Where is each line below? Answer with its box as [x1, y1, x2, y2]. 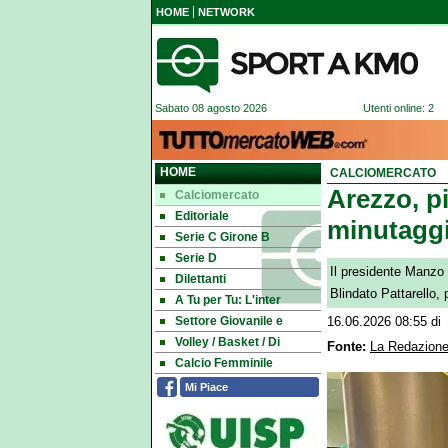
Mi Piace [185, 381, 229, 393]
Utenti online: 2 [363, 102, 434, 114]
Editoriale [175, 209, 229, 223]
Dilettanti [175, 272, 226, 286]
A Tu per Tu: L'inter [175, 293, 281, 307]
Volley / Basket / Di [175, 335, 280, 349]
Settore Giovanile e [175, 314, 283, 328]
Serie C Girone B [175, 230, 270, 244]
